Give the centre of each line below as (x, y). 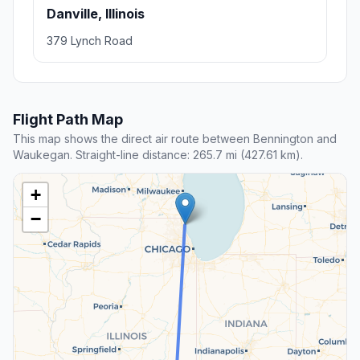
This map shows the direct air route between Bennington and (175, 139)
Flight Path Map (68, 120)
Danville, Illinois (96, 14)
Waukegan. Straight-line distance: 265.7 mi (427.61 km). (158, 155)
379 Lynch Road (90, 41)
